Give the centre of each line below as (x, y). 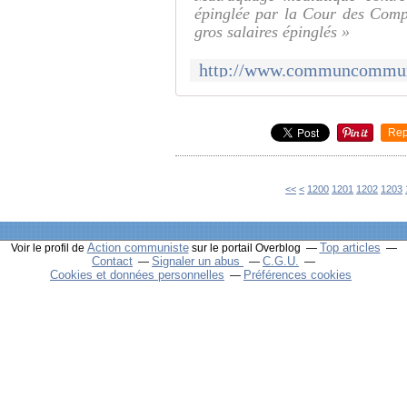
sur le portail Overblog (244, 248)
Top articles (350, 248)
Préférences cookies (298, 275)
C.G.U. (281, 262)
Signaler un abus (198, 262)
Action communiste (138, 248)
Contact (112, 262)
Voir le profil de (49, 248)
